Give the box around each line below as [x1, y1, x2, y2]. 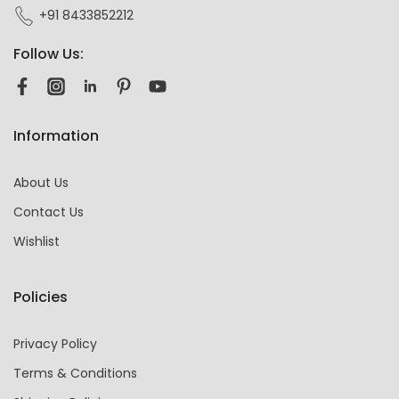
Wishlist [13, 232, 60, 250]
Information [13, 125, 99, 146]
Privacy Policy [13, 334, 97, 353]
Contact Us [13, 202, 84, 221]
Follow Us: [13, 43, 84, 64]
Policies [13, 286, 68, 307]
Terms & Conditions [13, 363, 137, 382]
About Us [13, 173, 69, 191]
